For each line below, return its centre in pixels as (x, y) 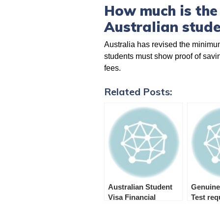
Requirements (132, 207)
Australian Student (140, 187)
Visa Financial (132, 197)
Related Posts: (138, 91)
